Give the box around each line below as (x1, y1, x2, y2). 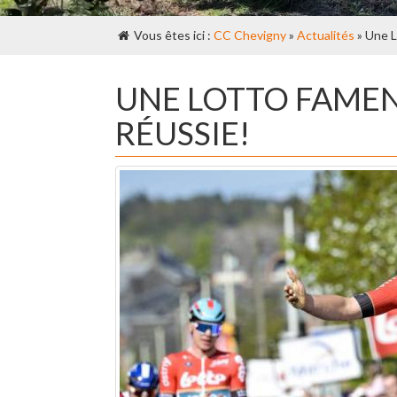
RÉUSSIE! (115, 113, 250, 152)
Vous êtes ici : (131, 27, 214, 43)
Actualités (297, 27, 354, 43)
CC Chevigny (214, 27, 286, 43)
